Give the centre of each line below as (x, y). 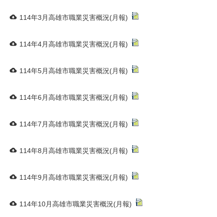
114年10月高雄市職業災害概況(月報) (76, 204)
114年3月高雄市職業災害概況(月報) (74, 17)
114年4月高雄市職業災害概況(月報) (74, 44)
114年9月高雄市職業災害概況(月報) (74, 177)
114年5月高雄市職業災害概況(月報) (74, 71)
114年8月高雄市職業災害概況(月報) (74, 151)
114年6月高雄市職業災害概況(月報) (74, 97)
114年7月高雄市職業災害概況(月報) (74, 124)
